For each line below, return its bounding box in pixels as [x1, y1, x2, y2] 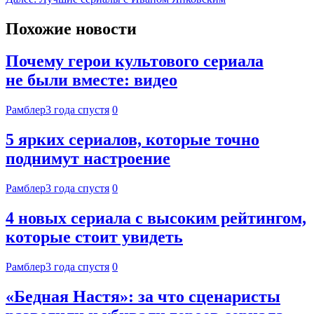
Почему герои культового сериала [6, 52, 264, 71]
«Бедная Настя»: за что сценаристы [6, 287, 280, 306]
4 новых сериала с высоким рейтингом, [6, 209, 306, 228]
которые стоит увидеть [6, 228, 183, 247]
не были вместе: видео [6, 71, 177, 90]
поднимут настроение [6, 149, 170, 168]
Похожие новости [6, 19, 137, 38]
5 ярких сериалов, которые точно [6, 130, 259, 149]
